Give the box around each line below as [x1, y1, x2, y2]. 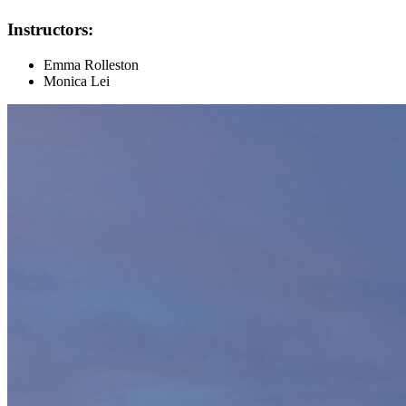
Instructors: [7, 20, 93, 40]
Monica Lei [43, 73, 110, 90]
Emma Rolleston [43, 57, 139, 73]
